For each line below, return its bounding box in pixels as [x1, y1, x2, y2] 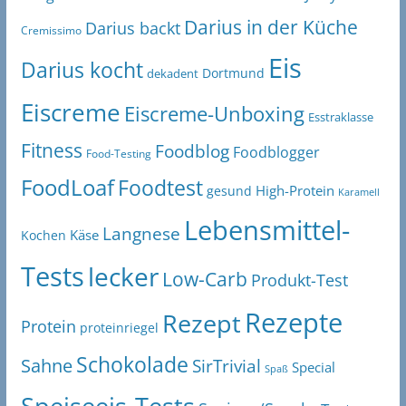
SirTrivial [191, 354, 261, 379]
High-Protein [255, 181, 334, 200]
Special [291, 358, 335, 377]
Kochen [20, 227, 66, 245]
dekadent [146, 65, 198, 82]
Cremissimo [20, 24, 82, 38]
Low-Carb [161, 266, 247, 293]
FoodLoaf [20, 172, 114, 203]
